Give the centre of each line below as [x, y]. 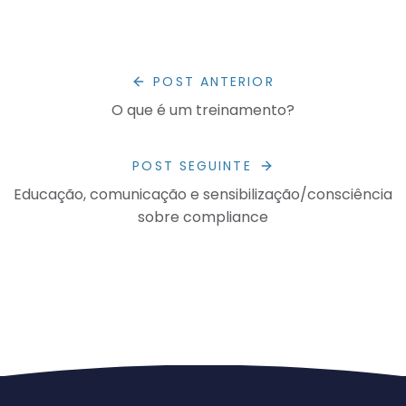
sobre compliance [203, 217]
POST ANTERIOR [214, 81]
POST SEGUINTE [192, 165]
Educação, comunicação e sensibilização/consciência [203, 194]
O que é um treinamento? [203, 110]
